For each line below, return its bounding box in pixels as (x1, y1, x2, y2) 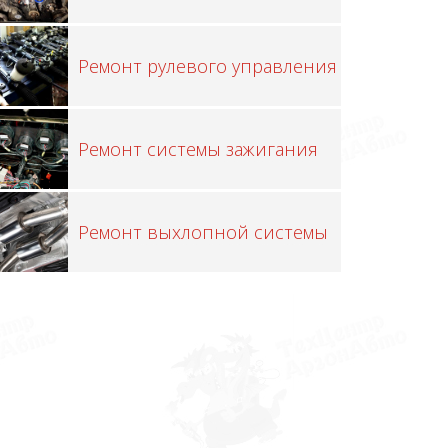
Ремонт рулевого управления (78, 54, 338, 79)
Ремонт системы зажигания (78, 137, 319, 162)
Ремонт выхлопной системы (78, 220, 329, 245)
